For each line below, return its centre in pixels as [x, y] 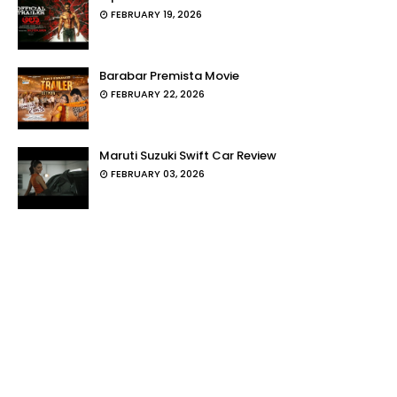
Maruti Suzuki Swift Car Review [188, 156]
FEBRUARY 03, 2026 [158, 174]
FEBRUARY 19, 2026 [156, 14]
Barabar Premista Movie [169, 76]
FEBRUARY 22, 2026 [158, 94]
